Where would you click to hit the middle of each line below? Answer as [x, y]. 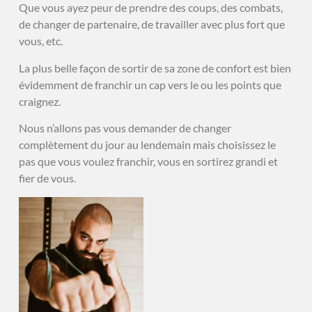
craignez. [39, 101]
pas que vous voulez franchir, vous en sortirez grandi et [148, 162]
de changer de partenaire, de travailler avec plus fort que [151, 24]
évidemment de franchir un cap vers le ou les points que [150, 84]
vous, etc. [40, 41]
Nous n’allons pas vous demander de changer [125, 128]
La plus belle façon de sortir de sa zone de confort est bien [155, 68]
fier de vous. [47, 178]
